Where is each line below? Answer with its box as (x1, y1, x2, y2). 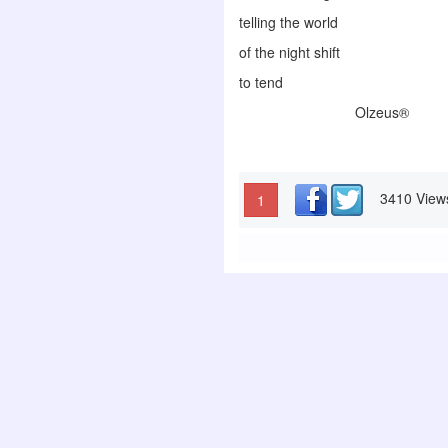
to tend (239, 72, 283, 92)
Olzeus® (239, 102, 409, 122)
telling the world (239, 12, 342, 32)
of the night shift (239, 42, 340, 62)
